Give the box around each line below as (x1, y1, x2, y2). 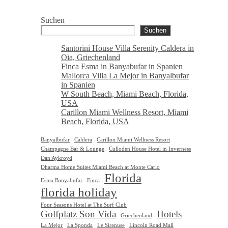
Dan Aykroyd (41, 155, 72, 161)
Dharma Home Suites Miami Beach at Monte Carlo (41, 164, 160, 170)
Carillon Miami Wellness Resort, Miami (61, 107, 188, 117)
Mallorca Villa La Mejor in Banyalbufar (61, 71, 189, 80)
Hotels (157, 208, 182, 219)
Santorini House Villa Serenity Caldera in (61, 43, 194, 52)
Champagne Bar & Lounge (41, 146, 104, 152)
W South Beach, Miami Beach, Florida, (61, 89, 188, 98)
